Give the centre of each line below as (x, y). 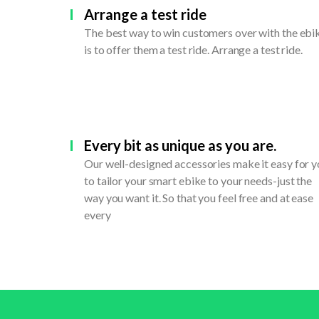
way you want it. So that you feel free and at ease (199, 198)
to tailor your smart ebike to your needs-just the (198, 181)
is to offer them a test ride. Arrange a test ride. (193, 50)
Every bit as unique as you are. (180, 146)
